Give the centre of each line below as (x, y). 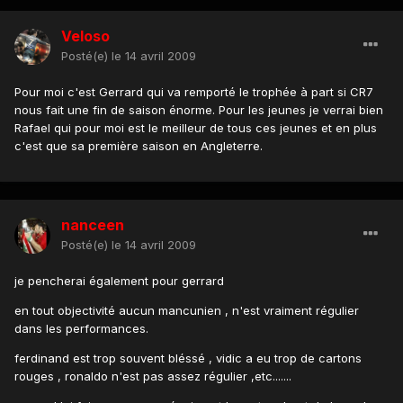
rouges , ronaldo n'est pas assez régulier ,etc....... (153, 376)
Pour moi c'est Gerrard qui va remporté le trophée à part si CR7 (194, 92)
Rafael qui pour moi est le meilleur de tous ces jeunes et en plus (196, 128)
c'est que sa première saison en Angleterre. (139, 146)
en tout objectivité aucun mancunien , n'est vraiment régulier (187, 311)
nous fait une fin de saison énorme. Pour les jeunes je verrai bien (199, 110)
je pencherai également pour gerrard (119, 281)
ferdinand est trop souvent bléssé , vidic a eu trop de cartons (188, 358)
